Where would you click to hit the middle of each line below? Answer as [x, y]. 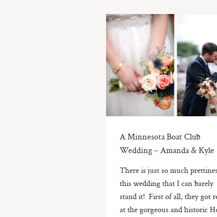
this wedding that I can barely [167, 183]
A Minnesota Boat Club [160, 136]
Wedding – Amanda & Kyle [167, 150]
